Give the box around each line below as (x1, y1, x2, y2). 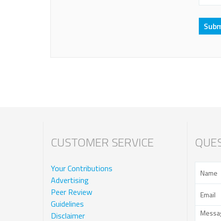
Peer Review (51, 186, 92, 198)
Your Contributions (51, 162, 112, 175)
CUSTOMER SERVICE (51, 133, 154, 151)
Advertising (51, 174, 89, 186)
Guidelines (51, 198, 84, 210)
